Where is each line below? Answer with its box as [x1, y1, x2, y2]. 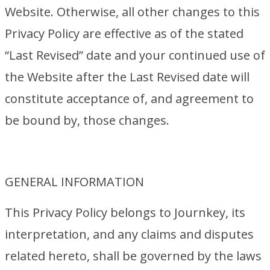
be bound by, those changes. [5, 112, 169, 128]
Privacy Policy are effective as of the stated [5, 25, 243, 42]
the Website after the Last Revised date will [5, 69, 250, 85]
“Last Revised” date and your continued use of [5, 47, 265, 63]
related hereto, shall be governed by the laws [5, 248, 262, 264]
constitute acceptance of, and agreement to [5, 90, 254, 107]
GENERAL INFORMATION [5, 174, 144, 190]
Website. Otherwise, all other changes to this [5, 4, 260, 20]
